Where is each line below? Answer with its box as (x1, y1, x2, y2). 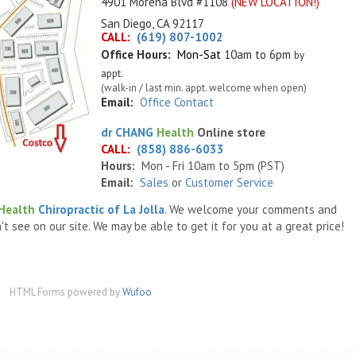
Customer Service (185, 175, 273, 190)
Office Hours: (101, 47, 171, 62)
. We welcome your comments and (164, 202, 337, 217)
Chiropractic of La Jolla (38, 202, 164, 217)
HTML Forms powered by (9, 285, 122, 299)
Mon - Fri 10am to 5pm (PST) (141, 158, 284, 173)
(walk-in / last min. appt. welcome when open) (101, 81, 307, 95)
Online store (197, 125, 265, 140)
